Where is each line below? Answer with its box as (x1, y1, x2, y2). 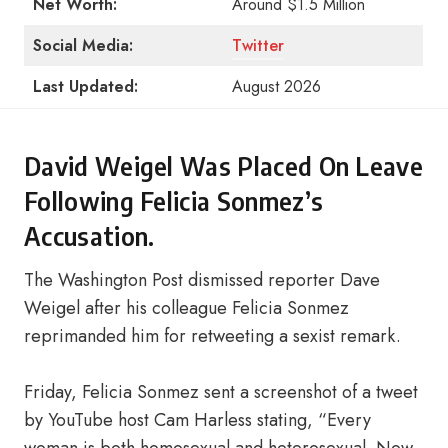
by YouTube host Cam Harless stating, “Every (24, 407, 371, 433)
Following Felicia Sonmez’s (24, 185, 324, 217)
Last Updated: (33, 75, 138, 98)
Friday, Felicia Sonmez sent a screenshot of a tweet (24, 379, 418, 405)
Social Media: (33, 34, 133, 57)
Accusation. (24, 220, 155, 252)
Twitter (232, 34, 284, 57)
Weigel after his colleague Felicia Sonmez (24, 295, 349, 321)
